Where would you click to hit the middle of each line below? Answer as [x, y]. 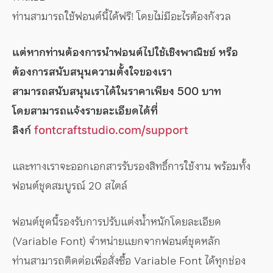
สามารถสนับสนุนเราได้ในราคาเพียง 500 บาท [117, 91]
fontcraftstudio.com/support [111, 130]
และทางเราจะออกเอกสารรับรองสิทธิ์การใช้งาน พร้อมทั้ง [131, 166]
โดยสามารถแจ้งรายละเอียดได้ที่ [85, 110]
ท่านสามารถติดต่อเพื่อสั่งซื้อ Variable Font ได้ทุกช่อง [129, 260]
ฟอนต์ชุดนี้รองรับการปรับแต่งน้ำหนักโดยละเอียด [117, 221]
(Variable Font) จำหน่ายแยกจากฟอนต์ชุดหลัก [116, 241]
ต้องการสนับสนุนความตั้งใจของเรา [92, 71]
